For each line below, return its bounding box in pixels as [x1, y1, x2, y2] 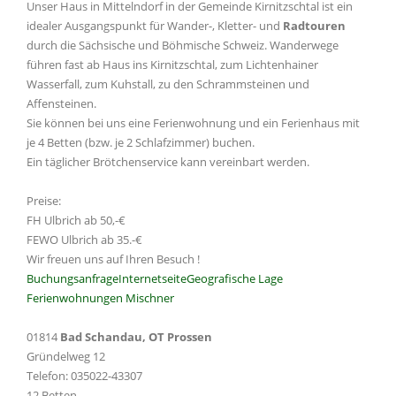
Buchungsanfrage [27, 270, 118, 286]
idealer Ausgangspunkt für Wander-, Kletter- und [27, 18, 283, 34]
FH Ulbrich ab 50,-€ [27, 212, 126, 228]
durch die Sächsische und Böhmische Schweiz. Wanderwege [27, 37, 339, 53]
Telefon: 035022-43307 [27, 368, 142, 384]
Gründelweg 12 [27, 348, 105, 364]
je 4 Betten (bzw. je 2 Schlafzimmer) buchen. [27, 134, 255, 150]
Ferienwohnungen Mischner [27, 290, 174, 306]
